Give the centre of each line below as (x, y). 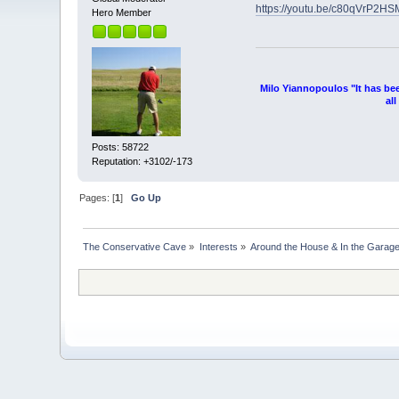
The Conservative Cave (135, 246)
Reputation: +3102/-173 (142, 162)
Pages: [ (98, 197)
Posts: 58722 (121, 147)
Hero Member (122, 12)
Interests (218, 246)
